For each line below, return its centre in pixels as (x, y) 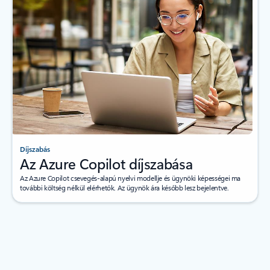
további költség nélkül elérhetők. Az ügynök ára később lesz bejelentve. (124, 188)
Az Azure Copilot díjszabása (106, 164)
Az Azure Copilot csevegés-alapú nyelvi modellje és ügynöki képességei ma (130, 178)
